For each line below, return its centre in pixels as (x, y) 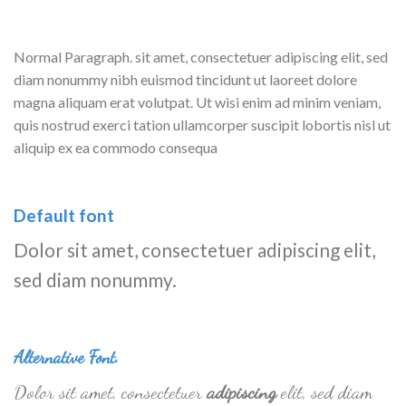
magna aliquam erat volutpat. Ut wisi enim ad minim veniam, (197, 101)
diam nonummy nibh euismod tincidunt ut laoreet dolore (185, 79)
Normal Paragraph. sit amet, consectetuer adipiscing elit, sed (201, 56)
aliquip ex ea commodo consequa (116, 147)
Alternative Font (64, 357)
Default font (64, 215)
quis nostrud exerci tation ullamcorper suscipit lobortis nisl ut (202, 124)
